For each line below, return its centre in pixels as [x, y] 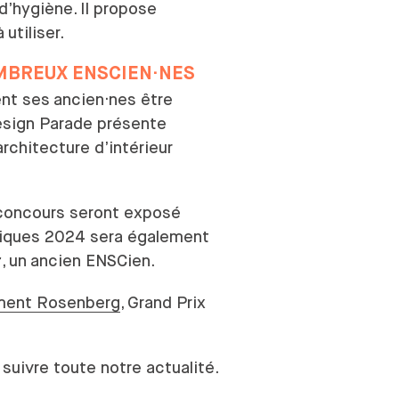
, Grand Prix [163, 302]
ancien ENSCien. [94, 261]
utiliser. [36, 32]
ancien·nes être [113, 100]
